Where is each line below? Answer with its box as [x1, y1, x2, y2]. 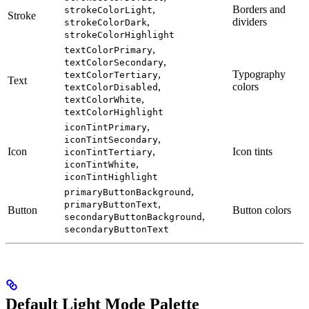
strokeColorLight [64, 4, 152, 15]
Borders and [232, 3, 286, 15]
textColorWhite [64, 94, 141, 105]
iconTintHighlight [64, 171, 158, 182]
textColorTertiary [64, 69, 158, 80]
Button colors [232, 203, 291, 216]
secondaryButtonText [64, 223, 169, 235]
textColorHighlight [64, 106, 163, 117]
